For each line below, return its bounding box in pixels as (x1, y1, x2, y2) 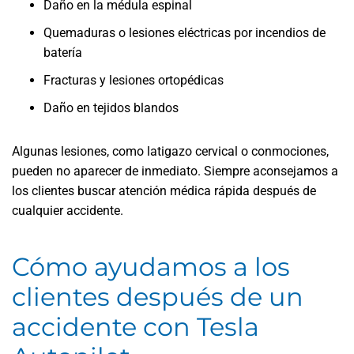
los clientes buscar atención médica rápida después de (12, 183, 316, 198)
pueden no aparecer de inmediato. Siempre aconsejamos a (12, 164, 338, 179)
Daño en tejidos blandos (43, 100, 179, 115)
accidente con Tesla (12, 311, 259, 342)
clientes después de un (12, 281, 303, 312)
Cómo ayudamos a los (12, 251, 290, 282)
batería (43, 45, 82, 60)
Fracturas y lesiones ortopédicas (43, 73, 224, 88)
